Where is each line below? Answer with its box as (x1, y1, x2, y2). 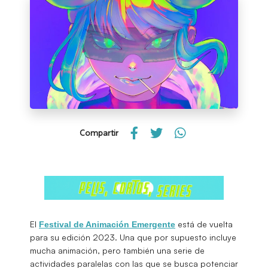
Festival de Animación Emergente (39, 219, 175, 229)
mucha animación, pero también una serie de (30, 245, 205, 255)
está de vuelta (175, 218, 233, 229)
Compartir (80, 129, 118, 138)
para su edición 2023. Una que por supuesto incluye (30, 232, 236, 242)
